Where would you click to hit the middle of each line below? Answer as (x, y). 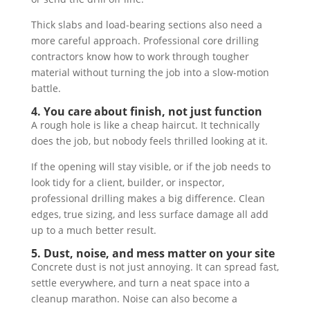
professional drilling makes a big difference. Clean (148, 199)
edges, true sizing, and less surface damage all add (149, 215)
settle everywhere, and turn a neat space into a (140, 283)
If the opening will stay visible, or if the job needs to (151, 167)
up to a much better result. (93, 230)
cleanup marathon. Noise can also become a (134, 299)
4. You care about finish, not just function (146, 112)
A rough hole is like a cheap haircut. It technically (145, 125)
